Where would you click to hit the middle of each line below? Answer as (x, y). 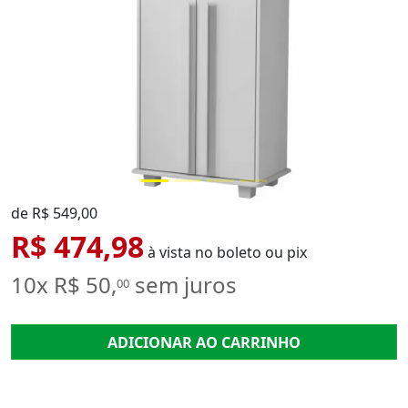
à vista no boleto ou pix (225, 252)
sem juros (183, 285)
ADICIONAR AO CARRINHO (204, 342)
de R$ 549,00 (54, 213)
